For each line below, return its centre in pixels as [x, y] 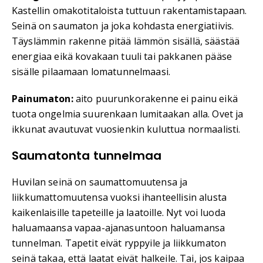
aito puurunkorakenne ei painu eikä [155, 99]
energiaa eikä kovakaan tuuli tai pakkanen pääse [122, 57]
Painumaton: [43, 99]
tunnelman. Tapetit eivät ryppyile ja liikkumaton [119, 243]
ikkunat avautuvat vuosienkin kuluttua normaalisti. [126, 129]
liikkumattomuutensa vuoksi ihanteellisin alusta [119, 198]
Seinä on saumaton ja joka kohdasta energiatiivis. [123, 26]
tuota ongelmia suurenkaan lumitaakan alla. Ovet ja [128, 114]
